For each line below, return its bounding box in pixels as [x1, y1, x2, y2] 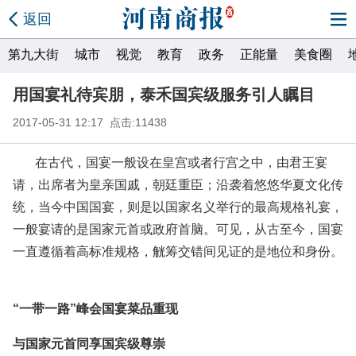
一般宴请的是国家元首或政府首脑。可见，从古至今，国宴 [13, 222, 343, 236]
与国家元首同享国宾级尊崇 [13, 337, 165, 350]
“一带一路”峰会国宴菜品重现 [13, 302, 178, 315]
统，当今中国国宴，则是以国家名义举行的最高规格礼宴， [13, 200, 343, 214]
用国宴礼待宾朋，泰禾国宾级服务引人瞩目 [13, 86, 315, 103]
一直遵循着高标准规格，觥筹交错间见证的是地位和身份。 [13, 245, 343, 258]
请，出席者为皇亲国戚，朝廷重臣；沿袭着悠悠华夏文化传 [13, 178, 343, 192]
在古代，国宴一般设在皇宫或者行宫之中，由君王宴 [35, 156, 327, 169]
